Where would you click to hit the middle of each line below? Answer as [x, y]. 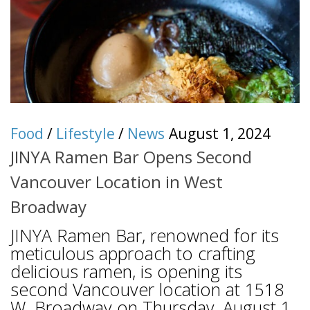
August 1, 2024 [220, 134]
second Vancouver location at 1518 [147, 290]
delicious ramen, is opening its [126, 272]
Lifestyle [85, 134]
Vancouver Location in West [117, 182]
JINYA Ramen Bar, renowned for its [145, 236]
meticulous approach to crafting [133, 254]
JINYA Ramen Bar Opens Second [131, 157]
